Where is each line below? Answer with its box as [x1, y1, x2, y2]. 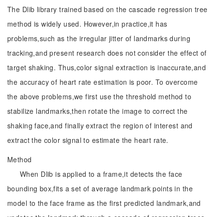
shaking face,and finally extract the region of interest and [7, 121, 193, 130]
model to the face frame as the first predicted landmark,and [7, 198, 201, 208]
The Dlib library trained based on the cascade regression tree [7, 4, 208, 14]
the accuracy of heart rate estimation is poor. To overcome [7, 77, 198, 87]
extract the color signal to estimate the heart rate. [7, 135, 169, 145]
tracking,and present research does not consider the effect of [7, 48, 207, 58]
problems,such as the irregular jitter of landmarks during [7, 33, 190, 43]
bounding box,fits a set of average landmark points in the [7, 184, 193, 193]
